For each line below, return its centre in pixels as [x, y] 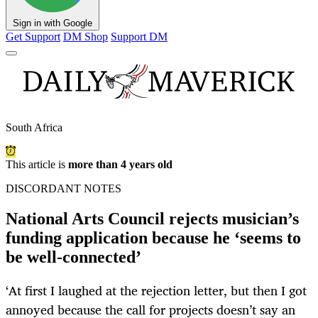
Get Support [33, 37]
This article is [37, 165]
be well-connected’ [73, 257]
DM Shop [86, 37]
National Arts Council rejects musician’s [152, 219]
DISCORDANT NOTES [64, 189]
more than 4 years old [120, 165]
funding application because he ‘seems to [153, 238]
